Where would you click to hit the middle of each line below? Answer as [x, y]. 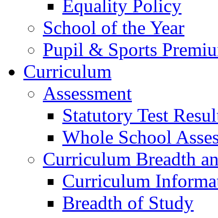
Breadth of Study [128, 203]
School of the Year [114, 28]
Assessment [87, 93]
